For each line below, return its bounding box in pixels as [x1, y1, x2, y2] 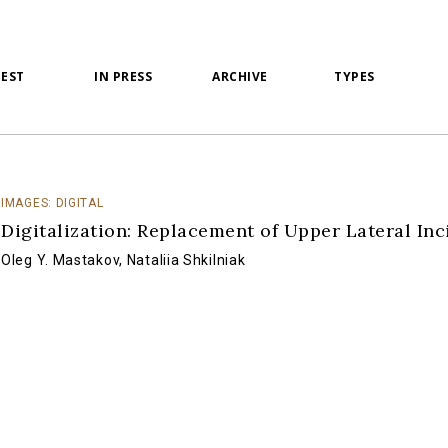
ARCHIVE [212, 68, 268, 85]
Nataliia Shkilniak [126, 252, 246, 268]
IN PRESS [94, 68, 153, 85]
